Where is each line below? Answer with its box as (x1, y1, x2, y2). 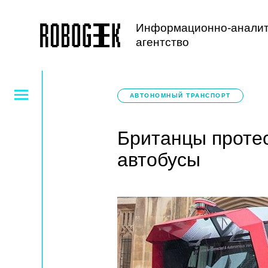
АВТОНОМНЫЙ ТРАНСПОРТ (129, 92, 231, 99)
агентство (136, 36, 190, 48)
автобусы (117, 149, 200, 170)
